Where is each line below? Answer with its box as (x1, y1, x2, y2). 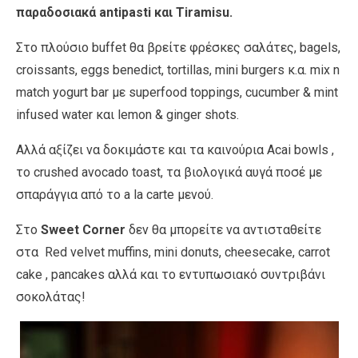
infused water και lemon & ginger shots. (16, 106, 239, 122)
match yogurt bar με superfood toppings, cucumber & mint (16, 84, 338, 100)
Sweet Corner (41, 221, 125, 237)
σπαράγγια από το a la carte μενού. (16, 186, 226, 202)
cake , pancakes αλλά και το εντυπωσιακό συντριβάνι (16, 266, 325, 282)
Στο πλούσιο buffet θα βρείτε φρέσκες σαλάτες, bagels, (16, 39, 340, 55)
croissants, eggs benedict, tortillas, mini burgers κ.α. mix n (16, 62, 340, 78)
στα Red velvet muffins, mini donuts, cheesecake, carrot (16, 244, 330, 260)
